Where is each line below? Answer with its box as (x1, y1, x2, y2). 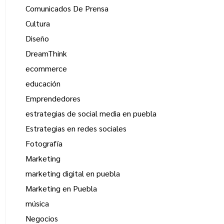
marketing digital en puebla (25, 168, 120, 179)
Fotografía (25, 138, 62, 149)
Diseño (25, 33, 49, 44)
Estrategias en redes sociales (25, 123, 126, 134)
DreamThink (25, 48, 67, 59)
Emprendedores (25, 93, 80, 104)
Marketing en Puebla (25, 183, 97, 194)
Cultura (25, 18, 50, 29)
